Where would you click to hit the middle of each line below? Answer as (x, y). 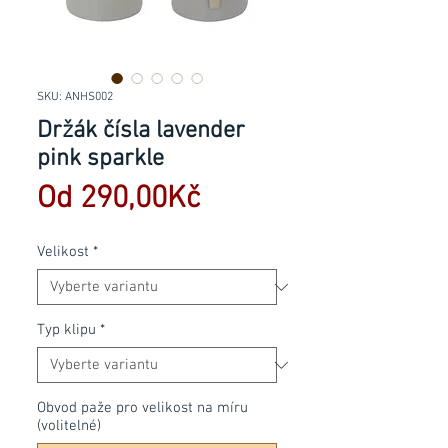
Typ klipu (66, 330)
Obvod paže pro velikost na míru (142, 408)
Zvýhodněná (280, 198)
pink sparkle (100, 159)
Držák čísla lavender (141, 131)
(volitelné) (69, 426)
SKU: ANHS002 (75, 97)
